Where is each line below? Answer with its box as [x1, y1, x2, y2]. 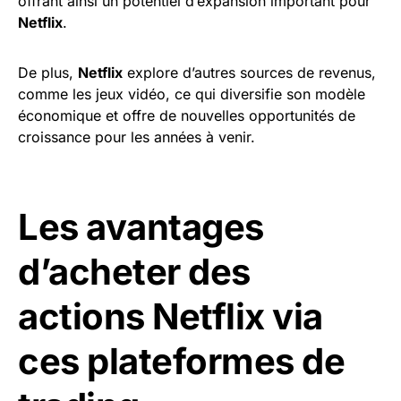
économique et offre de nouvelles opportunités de [18, 107, 355, 125]
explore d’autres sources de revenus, [123, 64, 376, 82]
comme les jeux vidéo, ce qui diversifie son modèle [18, 85, 365, 104]
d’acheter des [18, 250, 251, 294]
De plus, [18, 64, 78, 82]
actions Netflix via [18, 294, 323, 339]
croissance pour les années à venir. [18, 128, 255, 147]
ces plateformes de [18, 339, 345, 384]
